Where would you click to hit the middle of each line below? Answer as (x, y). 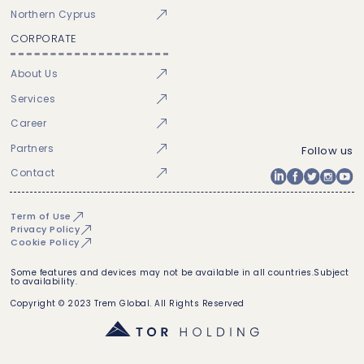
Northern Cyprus (54, 14)
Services (33, 98)
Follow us (327, 151)
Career (29, 123)
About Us (35, 74)
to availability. (44, 281)
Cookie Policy (45, 243)
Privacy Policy (45, 230)
